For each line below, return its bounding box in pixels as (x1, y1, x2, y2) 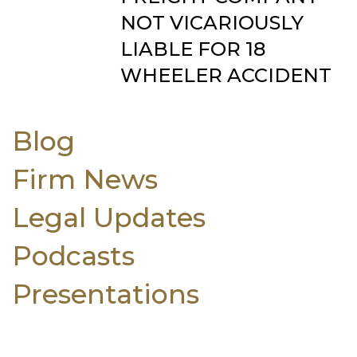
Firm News (12, 163, 158, 195)
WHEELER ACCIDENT (120, 64, 331, 87)
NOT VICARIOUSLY (120, 11, 304, 34)
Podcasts (12, 239, 135, 272)
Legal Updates (12, 201, 206, 233)
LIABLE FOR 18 (120, 37, 265, 61)
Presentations (12, 277, 199, 310)
